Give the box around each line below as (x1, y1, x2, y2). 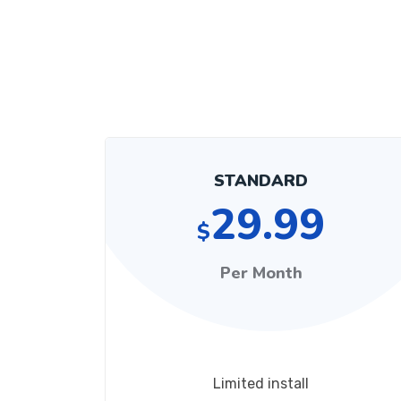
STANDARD (214, 170, 309, 192)
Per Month (219, 262, 303, 284)
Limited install (213, 375, 310, 392)
